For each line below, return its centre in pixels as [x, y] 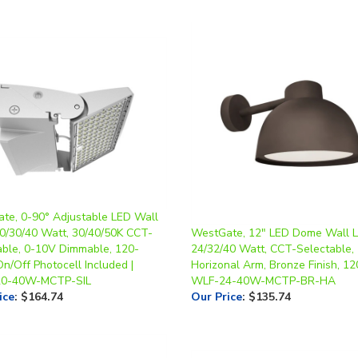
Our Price [217, 270]
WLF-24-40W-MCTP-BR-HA [263, 254]
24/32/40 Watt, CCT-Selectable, [272, 222]
